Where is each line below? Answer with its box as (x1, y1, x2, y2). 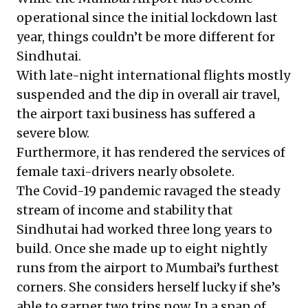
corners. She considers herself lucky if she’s (16, 279, 280, 295)
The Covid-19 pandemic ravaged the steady (16, 183, 280, 199)
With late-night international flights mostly (16, 67, 290, 83)
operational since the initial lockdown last (16, 10, 278, 25)
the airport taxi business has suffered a (16, 106, 255, 122)
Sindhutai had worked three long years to (16, 221, 272, 237)
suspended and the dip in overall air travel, (16, 87, 280, 102)
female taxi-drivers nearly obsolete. (16, 164, 234, 179)
